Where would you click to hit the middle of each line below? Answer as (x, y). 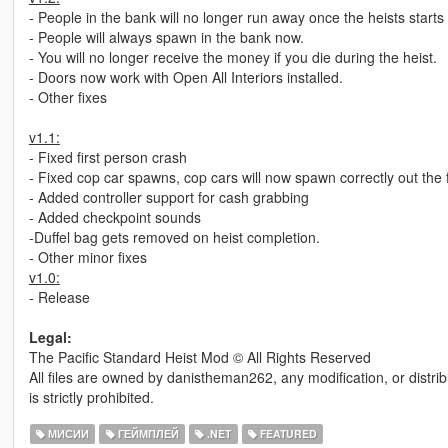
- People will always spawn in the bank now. (166, 37)
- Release (59, 297)
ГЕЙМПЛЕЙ (146, 434)
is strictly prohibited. (91, 397)
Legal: (50, 337)
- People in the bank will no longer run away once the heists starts (236, 17)
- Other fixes (67, 97)
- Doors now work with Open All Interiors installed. (185, 77)
